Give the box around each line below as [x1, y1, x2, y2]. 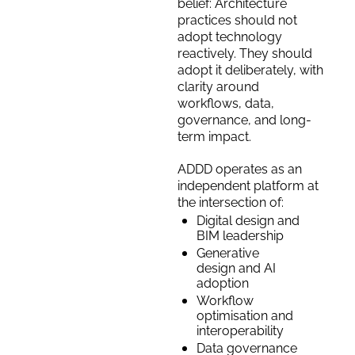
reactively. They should [177, 46, 312, 61]
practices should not [177, 13, 297, 28]
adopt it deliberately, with [177, 63, 323, 78]
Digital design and [197, 213, 300, 228]
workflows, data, [177, 96, 274, 111]
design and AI [197, 261, 276, 276]
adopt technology [177, 29, 282, 44]
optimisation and [197, 308, 293, 323]
